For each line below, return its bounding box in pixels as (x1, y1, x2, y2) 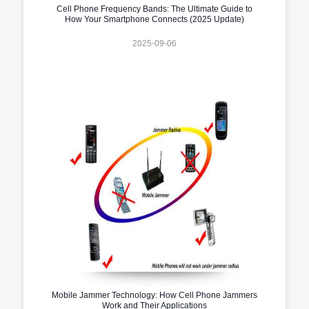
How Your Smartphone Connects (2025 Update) (65, 14, 244, 24)
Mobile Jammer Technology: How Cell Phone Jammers (52, 290, 257, 300)
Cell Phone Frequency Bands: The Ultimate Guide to (57, 3, 252, 14)
